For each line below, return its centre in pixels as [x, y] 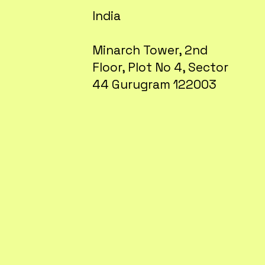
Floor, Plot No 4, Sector [161, 67]
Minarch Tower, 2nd [150, 50]
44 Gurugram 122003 [155, 85]
